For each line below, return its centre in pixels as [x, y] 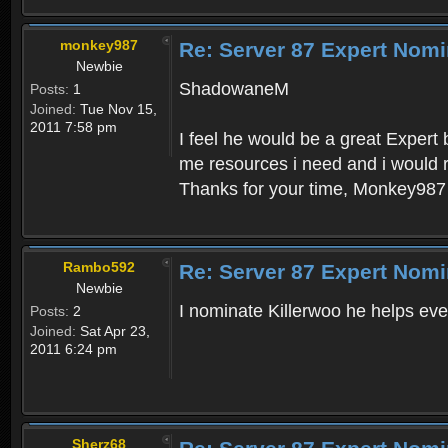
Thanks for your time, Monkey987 [312, 189]
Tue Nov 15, [116, 109]
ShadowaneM [234, 89]
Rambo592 [98, 267]
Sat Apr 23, [113, 331]
